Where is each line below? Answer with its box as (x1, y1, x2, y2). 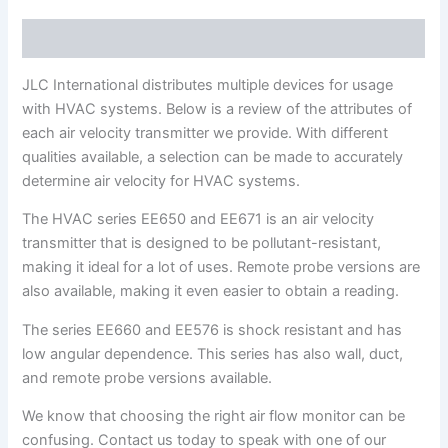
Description (22, 29, 107, 48)
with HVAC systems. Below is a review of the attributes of (22, 99, 413, 118)
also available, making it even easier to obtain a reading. (22, 282, 400, 301)
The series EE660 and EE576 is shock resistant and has (22, 320, 403, 339)
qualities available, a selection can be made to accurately (22, 147, 404, 166)
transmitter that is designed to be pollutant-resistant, (22, 234, 382, 253)
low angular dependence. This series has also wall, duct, (22, 344, 404, 363)
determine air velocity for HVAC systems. (22, 171, 301, 190)
